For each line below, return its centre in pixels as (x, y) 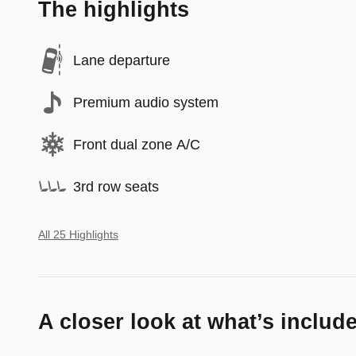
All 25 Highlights (78, 235)
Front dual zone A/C (137, 144)
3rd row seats (116, 186)
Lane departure (122, 60)
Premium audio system (146, 102)
